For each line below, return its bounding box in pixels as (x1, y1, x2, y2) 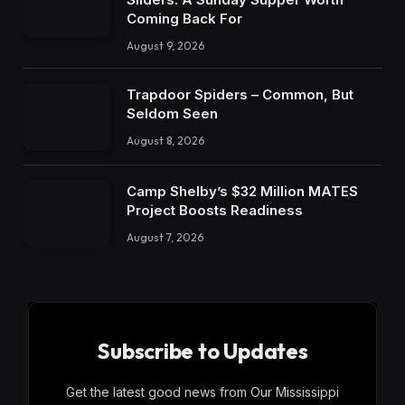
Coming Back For (127, 10, 242, 28)
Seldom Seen (127, 105, 218, 123)
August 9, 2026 (127, 39, 204, 53)
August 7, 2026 (127, 230, 203, 244)
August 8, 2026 (127, 134, 204, 148)
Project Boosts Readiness (127, 201, 303, 219)
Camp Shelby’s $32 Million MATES (127, 182, 358, 200)
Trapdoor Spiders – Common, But (127, 86, 353, 104)
